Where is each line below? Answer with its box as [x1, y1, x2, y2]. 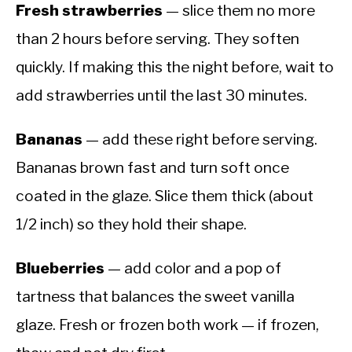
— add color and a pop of [104, 258, 281, 277]
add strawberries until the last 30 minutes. [16, 85, 307, 104]
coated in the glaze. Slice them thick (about [16, 185, 313, 205]
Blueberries [16, 258, 104, 277]
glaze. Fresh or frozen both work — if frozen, [16, 314, 319, 334]
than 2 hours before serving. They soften [16, 28, 299, 48]
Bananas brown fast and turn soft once [16, 157, 289, 177]
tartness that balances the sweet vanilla [16, 286, 295, 306]
